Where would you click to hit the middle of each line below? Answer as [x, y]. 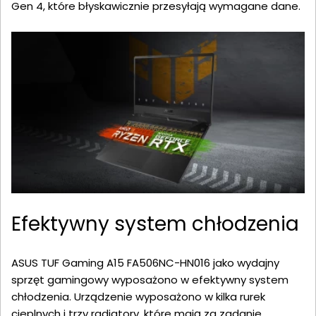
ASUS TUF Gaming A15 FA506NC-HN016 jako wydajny [145, 263]
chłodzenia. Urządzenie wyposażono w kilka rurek [138, 297]
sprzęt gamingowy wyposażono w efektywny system [150, 280]
